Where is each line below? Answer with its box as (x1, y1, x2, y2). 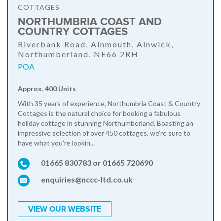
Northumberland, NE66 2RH (18, 49, 139, 59)
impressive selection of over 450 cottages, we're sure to (18, 129, 190, 138)
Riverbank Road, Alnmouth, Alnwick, (18, 39, 174, 49)
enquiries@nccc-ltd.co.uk (41, 175, 133, 184)
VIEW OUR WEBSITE (28, 204, 101, 215)
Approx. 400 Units (18, 84, 76, 93)
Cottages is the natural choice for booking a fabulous (18, 109, 181, 118)
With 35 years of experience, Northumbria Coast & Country (18, 99, 200, 108)
